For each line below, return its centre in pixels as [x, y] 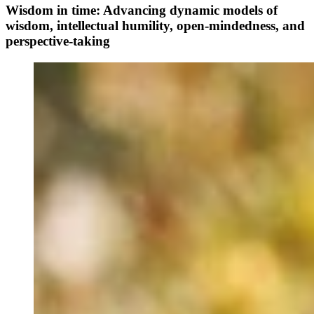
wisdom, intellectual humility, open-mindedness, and [155, 26]
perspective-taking [58, 41]
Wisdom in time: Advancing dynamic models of [142, 11]
